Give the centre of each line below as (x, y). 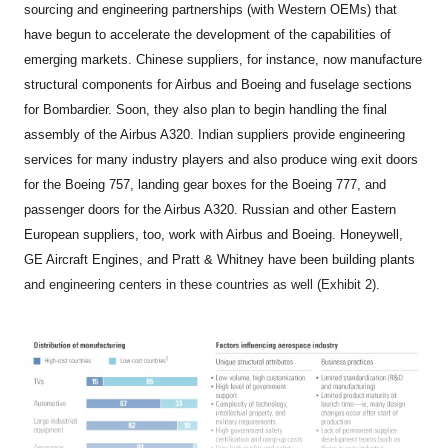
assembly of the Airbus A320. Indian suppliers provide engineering (215, 134)
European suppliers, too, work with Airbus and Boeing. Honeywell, (214, 234)
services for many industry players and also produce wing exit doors (221, 159)
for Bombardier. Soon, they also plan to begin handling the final (206, 109)
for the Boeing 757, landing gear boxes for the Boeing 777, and (205, 184)
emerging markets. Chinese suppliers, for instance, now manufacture (223, 59)
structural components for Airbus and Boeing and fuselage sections (218, 84)
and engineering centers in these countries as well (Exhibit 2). (202, 284)
